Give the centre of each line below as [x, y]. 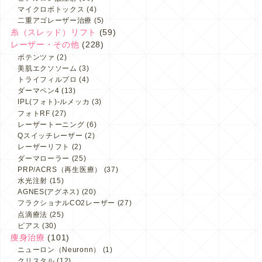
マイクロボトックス [51, 9]
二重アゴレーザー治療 [55, 21]
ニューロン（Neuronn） [59, 250]
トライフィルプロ [47, 79]
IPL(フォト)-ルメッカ [54, 102]
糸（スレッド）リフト [53, 32]
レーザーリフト [44, 147]
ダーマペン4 [39, 91]
